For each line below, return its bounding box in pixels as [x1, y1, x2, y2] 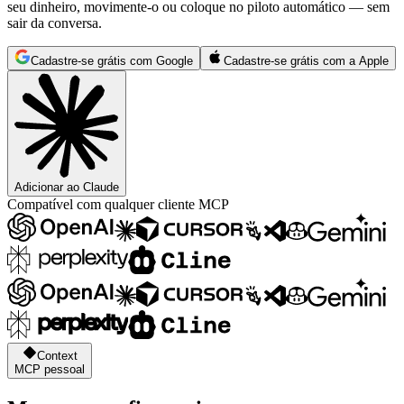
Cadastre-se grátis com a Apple [224, 54, 389, 69]
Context [36, 349, 78, 363]
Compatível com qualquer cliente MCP [7, 197, 229, 213]
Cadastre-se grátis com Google [31, 54, 193, 69]
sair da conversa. [7, 15, 102, 32]
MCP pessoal [14, 363, 85, 377]
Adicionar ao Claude [14, 180, 119, 195]
